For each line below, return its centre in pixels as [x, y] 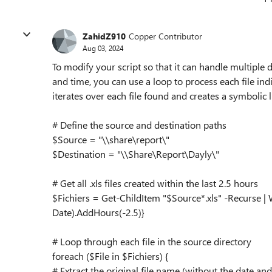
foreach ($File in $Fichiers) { [110, 256]
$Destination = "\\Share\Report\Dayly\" [136, 154]
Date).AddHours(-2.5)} [98, 212]
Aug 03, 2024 [103, 48]
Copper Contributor [165, 36]
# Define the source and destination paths [139, 125]
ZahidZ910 [104, 36]
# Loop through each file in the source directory [152, 241]
